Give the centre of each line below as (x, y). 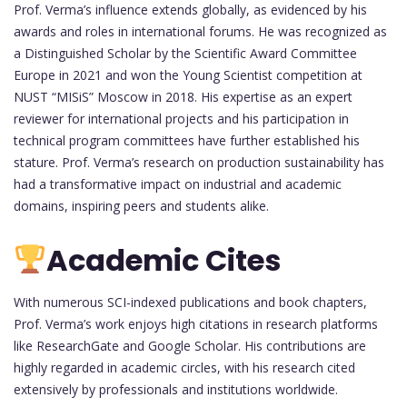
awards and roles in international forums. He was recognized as (200, 32)
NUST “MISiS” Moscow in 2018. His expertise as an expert (183, 97)
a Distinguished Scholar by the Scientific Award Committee (185, 54)
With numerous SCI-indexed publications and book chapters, (190, 302)
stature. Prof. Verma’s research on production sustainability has (199, 163)
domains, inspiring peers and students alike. (141, 206)
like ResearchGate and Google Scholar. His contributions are (190, 345)
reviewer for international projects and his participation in (181, 119)
